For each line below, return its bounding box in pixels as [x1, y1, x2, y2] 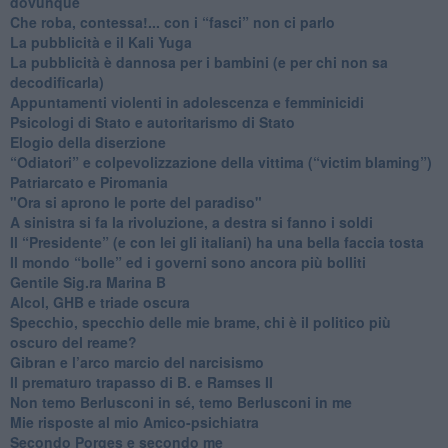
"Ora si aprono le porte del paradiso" [9, 191, 262, 212]
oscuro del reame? [9, 331, 137, 352]
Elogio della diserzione [9, 131, 166, 152]
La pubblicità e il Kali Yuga [9, 31, 192, 52]
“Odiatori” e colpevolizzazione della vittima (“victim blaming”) [9, 151, 432, 172]
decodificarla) [9, 71, 104, 92]
